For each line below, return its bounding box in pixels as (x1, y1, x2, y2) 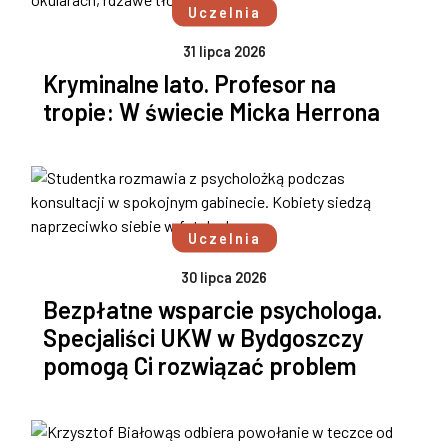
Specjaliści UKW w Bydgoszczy (43, 323, 364, 353)
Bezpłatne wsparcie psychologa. (43, 295, 382, 325)
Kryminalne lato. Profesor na (43, 69, 336, 99)
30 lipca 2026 (181, 269, 267, 287)
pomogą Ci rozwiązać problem (43, 351, 357, 381)
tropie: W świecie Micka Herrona (43, 97, 380, 127)
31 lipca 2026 (182, 43, 266, 61)
